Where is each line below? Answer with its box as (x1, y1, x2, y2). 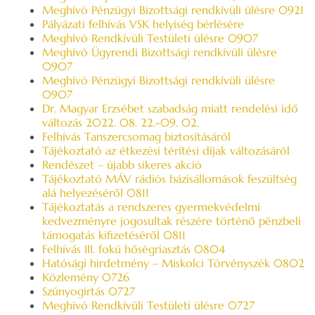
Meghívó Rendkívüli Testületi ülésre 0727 (42, 298, 255, 312)
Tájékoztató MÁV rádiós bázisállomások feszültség (42, 172, 297, 186)
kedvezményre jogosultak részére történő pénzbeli (42, 214, 301, 228)
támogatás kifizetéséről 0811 (42, 228, 186, 242)
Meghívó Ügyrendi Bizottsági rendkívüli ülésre (42, 45, 277, 59)
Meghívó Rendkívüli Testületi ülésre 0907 (42, 31, 258, 45)
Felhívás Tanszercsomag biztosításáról (42, 129, 231, 143)
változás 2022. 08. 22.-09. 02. (42, 115, 199, 129)
